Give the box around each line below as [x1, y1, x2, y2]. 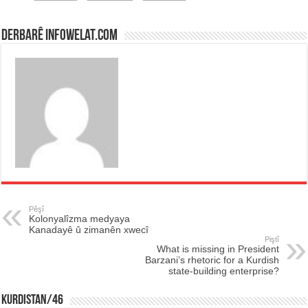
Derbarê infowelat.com [1, 27, 118, 44]
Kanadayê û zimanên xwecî [29, 223, 149, 235]
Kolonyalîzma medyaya [29, 212, 131, 224]
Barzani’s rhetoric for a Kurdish [144, 254, 279, 265]
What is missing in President [156, 243, 279, 254]
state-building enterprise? [168, 265, 279, 276]
